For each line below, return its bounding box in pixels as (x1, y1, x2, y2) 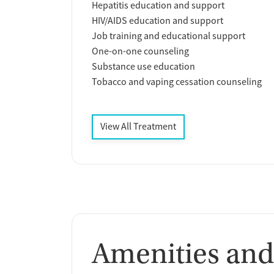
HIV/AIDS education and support (92, 15, 223, 28)
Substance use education (92, 61, 195, 73)
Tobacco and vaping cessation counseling (92, 76, 262, 89)
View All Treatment (100, 120, 176, 133)
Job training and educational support (92, 30, 245, 43)
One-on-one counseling (92, 45, 189, 58)
